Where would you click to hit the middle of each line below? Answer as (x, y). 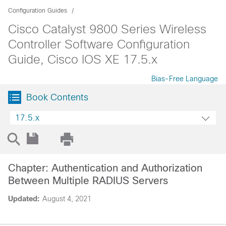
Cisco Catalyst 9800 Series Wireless (107, 29)
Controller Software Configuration (99, 44)
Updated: (24, 199)
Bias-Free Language (185, 79)
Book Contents (57, 97)
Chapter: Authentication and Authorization (105, 168)
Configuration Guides (38, 11)
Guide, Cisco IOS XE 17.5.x (83, 59)
